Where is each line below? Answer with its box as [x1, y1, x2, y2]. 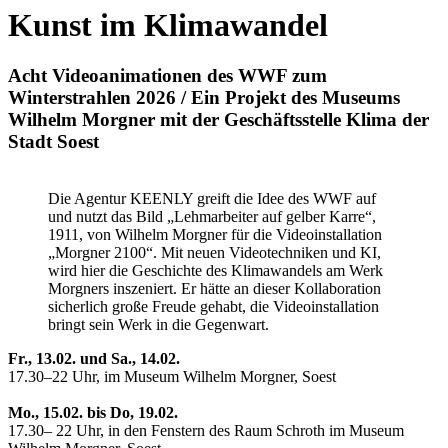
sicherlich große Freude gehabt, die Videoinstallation [48, 297, 379, 315]
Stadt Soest [8, 130, 99, 152]
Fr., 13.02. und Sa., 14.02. [8, 349, 180, 367]
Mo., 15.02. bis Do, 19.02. [8, 403, 178, 421]
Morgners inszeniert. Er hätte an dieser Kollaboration [48, 279, 381, 297]
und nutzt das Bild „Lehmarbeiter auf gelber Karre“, [48, 207, 376, 225]
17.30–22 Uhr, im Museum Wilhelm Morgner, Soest [8, 367, 336, 385]
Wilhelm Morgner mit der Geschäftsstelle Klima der [8, 108, 429, 130]
